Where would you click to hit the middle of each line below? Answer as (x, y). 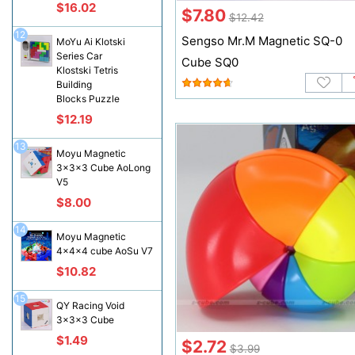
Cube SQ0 (210, 63)
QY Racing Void (90, 305)
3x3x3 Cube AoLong (103, 168)
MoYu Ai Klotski (90, 42)
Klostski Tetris (87, 70)
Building (74, 84)
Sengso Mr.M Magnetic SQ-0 (261, 41)
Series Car (79, 56)
